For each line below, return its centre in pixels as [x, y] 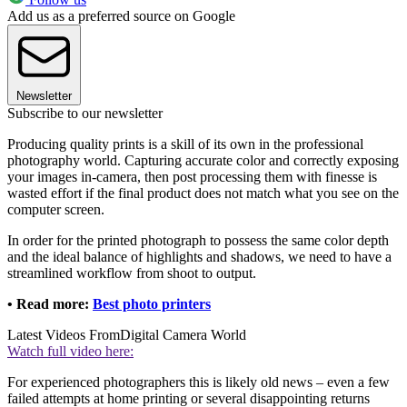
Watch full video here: [70, 352]
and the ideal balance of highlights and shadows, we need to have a [199, 257]
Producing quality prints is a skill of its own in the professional [185, 144]
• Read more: [50, 304]
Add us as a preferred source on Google [121, 16]
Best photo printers [152, 304]
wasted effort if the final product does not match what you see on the [203, 194]
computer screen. [58, 210]
